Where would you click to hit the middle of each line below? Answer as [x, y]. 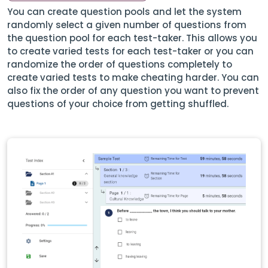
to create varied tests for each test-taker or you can [130, 51]
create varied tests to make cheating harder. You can [133, 77]
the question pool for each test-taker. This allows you [132, 38]
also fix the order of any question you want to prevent [133, 91]
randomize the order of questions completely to [120, 64]
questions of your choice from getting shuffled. [118, 104]
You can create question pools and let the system [124, 12]
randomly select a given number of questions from [127, 25]
